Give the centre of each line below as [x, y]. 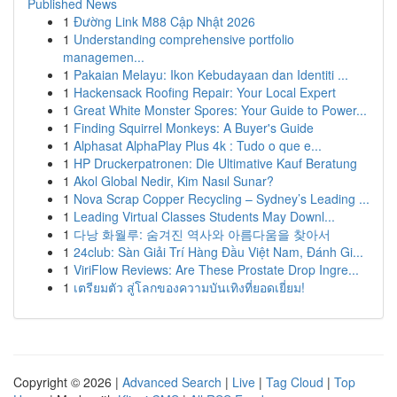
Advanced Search [172, 382]
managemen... [104, 57]
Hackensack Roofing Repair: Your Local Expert [205, 92]
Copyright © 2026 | [68, 382]
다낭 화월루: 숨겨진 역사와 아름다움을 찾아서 [202, 234]
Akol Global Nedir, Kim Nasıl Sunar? [174, 181]
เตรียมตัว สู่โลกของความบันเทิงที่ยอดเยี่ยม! [189, 287]
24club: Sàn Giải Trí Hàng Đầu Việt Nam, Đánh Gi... [218, 252]
